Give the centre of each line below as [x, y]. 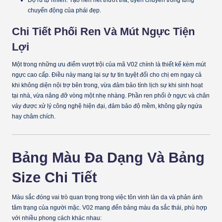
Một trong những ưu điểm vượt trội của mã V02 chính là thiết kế [97, 64]
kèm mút [194, 64]
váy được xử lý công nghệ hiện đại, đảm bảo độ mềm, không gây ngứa [107, 106]
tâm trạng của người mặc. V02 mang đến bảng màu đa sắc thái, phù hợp [110, 207]
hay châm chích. [34, 116]
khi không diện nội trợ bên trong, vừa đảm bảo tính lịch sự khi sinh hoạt [107, 85]
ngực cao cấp [30, 75]
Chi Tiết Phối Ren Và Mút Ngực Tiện [103, 32]
